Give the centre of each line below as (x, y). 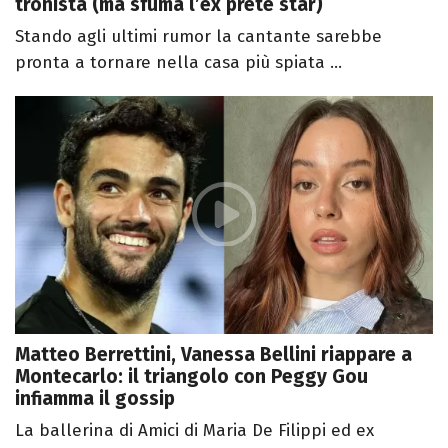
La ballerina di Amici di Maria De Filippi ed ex (194, 431)
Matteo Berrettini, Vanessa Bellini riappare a (213, 355)
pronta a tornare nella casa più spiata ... (178, 62)
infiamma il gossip (95, 399)
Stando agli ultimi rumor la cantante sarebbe (198, 36)
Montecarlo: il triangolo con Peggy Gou (191, 377)
